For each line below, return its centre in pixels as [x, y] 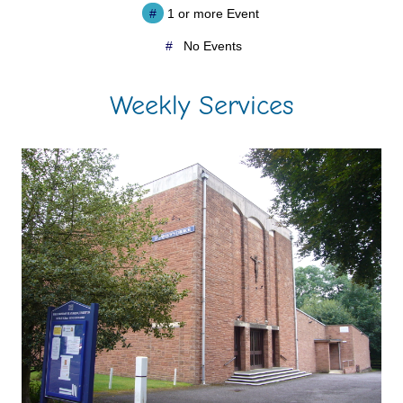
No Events [211, 45]
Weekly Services [201, 105]
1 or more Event [211, 13]
